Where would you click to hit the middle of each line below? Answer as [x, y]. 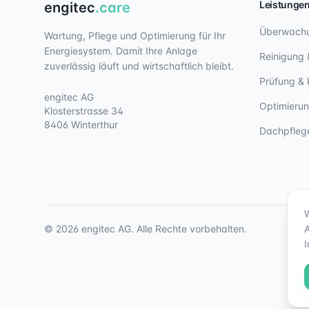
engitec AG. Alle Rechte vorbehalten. [163, 229]
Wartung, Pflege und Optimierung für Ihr [135, 36]
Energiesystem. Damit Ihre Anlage [121, 51]
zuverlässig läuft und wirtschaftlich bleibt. [139, 66]
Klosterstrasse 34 [84, 111]
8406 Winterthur [81, 124]
